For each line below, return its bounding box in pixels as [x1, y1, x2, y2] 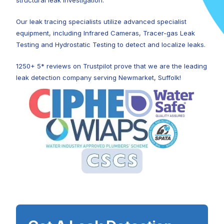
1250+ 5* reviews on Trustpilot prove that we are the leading [16, 62, 207, 70]
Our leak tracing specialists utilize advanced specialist [16, 17, 186, 26]
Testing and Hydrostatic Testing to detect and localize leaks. [16, 40, 205, 49]
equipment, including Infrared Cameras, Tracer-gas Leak [16, 29, 195, 37]
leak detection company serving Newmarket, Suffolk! [16, 73, 181, 82]
